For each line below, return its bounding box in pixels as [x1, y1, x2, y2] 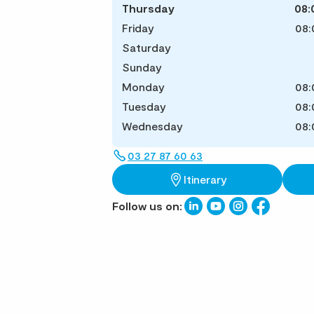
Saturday [122, 41, 171, 54]
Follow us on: [112, 199, 182, 212]
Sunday [122, 60, 162, 74]
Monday [122, 80, 165, 93]
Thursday [122, 1, 175, 15]
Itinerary [183, 172, 227, 186]
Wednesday [122, 119, 183, 132]
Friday [122, 21, 154, 34]
